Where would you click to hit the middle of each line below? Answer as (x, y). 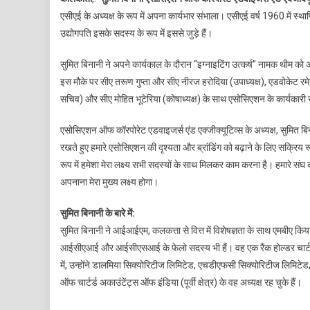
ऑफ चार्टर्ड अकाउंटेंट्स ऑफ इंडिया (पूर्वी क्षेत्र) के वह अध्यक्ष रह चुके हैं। (181, 282)
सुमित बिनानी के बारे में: (98, 213)
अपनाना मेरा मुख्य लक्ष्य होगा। (109, 182)
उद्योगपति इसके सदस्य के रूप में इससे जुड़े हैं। (136, 33)
